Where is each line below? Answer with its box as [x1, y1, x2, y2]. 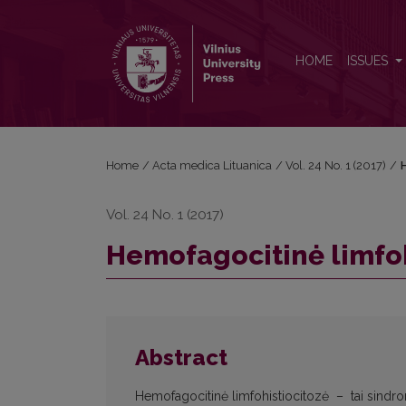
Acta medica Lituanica [152, 159, 273, 172]
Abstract [135, 344, 227, 372]
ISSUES [347, 53, 391, 69]
